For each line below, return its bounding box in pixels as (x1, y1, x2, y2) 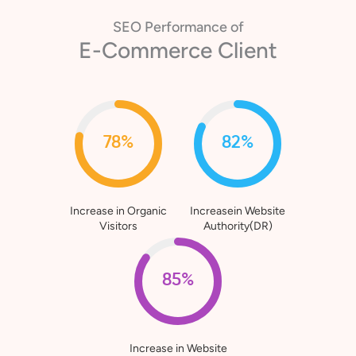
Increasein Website (190, 227, 285, 242)
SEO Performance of (112, 41, 244, 60)
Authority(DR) (203, 242, 273, 257)
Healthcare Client (91, 60, 265, 87)
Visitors (99, 242, 137, 257)
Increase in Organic (70, 227, 167, 242)
